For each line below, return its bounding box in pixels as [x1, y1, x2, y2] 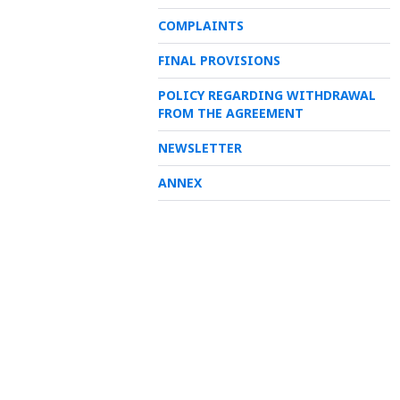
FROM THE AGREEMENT [158, 104, 304, 121]
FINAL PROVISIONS [158, 52, 280, 69]
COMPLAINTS [158, 17, 244, 34]
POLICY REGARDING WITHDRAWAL [158, 87, 376, 104]
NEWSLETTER [158, 139, 242, 156]
